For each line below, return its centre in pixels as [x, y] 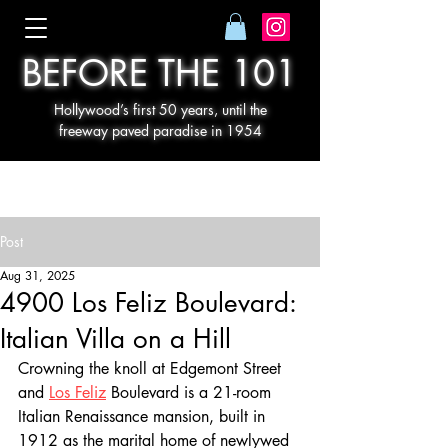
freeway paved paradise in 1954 [160, 131]
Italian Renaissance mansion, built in [144, 417]
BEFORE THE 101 [159, 74]
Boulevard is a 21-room [191, 393]
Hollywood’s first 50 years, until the [160, 110]
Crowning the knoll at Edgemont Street [152, 369]
